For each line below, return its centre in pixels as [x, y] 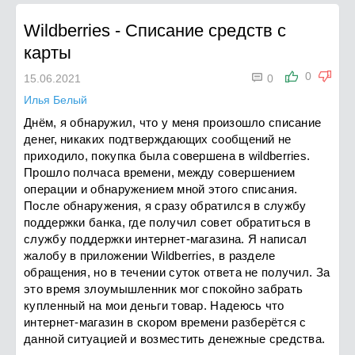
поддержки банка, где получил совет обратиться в [168, 222]
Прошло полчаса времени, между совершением [160, 172]
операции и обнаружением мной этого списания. [161, 189]
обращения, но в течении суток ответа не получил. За [177, 272]
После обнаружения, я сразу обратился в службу [165, 206]
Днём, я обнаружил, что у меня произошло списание [173, 122]
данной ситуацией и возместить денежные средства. [175, 339]
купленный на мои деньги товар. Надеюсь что [154, 305]
